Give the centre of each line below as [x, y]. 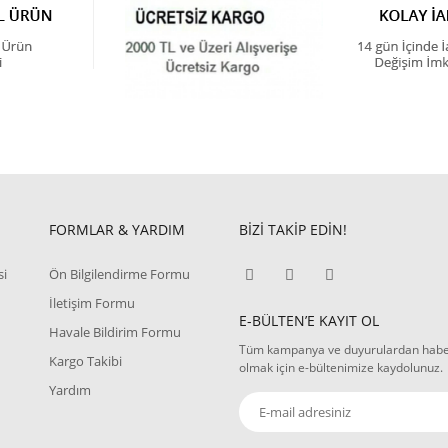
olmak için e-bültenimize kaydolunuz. [341, 368]
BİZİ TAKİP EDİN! [293, 230]
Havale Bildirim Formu [115, 332]
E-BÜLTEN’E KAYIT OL [309, 321]
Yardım [70, 390]
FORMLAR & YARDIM [117, 230]
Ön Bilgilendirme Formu [119, 274]
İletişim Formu [92, 303]
